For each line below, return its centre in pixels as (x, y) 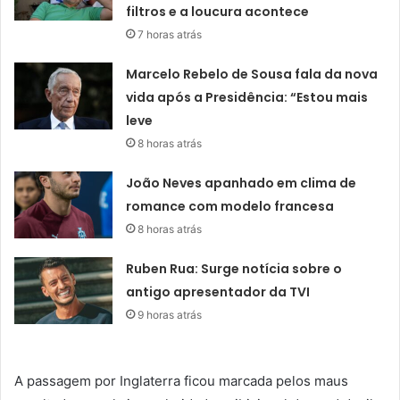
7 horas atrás (170, 34)
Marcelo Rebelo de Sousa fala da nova (252, 74)
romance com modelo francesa (230, 206)
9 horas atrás (170, 314)
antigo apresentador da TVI (218, 292)
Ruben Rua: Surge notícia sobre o (234, 268)
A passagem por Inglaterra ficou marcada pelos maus (181, 380)
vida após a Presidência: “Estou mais (247, 97)
